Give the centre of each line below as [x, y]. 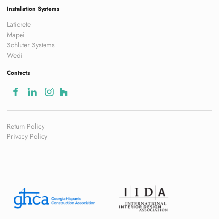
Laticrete [19, 25]
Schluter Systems [31, 45]
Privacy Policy [27, 136]
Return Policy [26, 126]
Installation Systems [33, 9]
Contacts [18, 73]
